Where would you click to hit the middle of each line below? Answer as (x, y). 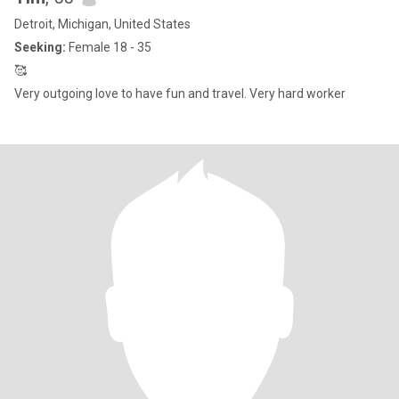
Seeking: (40, 47)
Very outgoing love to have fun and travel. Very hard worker (180, 94)
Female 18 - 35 (109, 47)
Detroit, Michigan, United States (102, 24)
